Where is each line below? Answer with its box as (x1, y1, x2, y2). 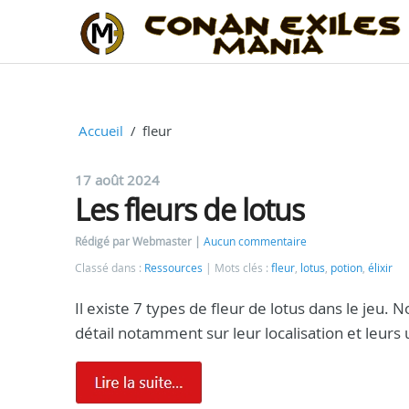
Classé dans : (75, 261, 144, 275)
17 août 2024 (75, 171, 160, 189)
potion (330, 261, 362, 275)
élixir (368, 261, 393, 275)
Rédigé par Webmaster (75, 235, 194, 248)
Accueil (78, 121, 123, 140)
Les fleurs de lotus (75, 190, 304, 229)
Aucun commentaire (204, 235, 307, 248)
